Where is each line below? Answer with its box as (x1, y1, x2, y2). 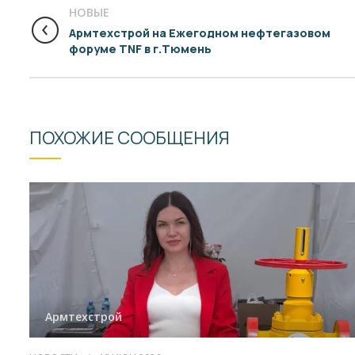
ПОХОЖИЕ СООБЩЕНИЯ (29, 126, 230, 151)
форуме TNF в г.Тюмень (69, 41, 212, 57)
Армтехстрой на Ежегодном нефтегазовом (69, 25, 330, 41)
